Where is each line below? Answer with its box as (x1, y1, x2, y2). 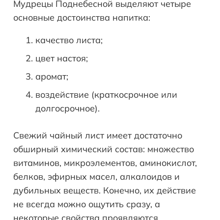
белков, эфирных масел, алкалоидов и (13, 170, 180, 182)
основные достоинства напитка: (13, 11, 150, 23)
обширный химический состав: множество (13, 143, 194, 155)
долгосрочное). (35, 102, 100, 114)
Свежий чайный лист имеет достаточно (13, 129, 182, 141)
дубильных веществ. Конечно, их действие (13, 184, 196, 196)
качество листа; (35, 34, 103, 46)
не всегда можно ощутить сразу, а (13, 198, 160, 210)
